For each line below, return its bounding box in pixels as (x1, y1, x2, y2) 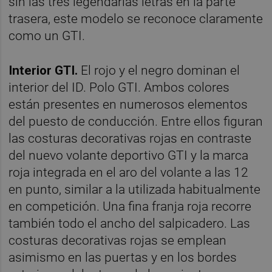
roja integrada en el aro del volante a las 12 (8, 165, 249, 180)
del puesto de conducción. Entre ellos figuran (8, 114, 263, 129)
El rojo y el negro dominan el (81, 63, 240, 78)
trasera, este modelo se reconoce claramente (8, 12, 263, 27)
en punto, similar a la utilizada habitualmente (8, 182, 261, 197)
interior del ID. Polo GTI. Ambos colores (8, 80, 230, 95)
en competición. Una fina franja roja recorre (8, 199, 252, 214)
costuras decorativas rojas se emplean (8, 233, 227, 248)
